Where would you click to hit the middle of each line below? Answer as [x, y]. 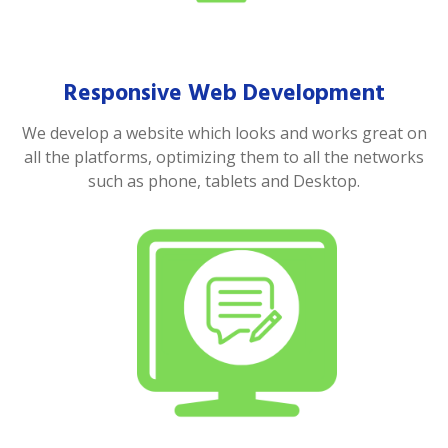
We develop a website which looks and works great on [224, 133]
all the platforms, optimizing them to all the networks [224, 157]
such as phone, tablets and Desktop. [224, 181]
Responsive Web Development [224, 93]
